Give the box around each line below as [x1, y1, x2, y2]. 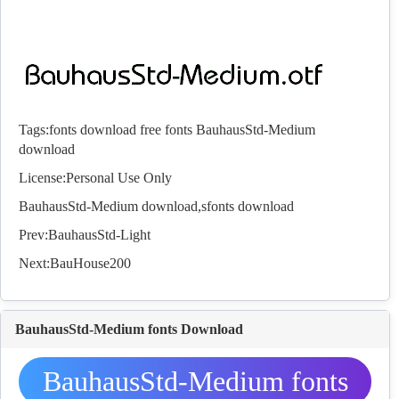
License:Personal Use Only [19, 170, 172, 186]
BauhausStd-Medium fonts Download [15, 322, 243, 338]
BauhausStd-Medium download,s [19, 199, 207, 215]
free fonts [140, 122, 192, 138]
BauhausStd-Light [48, 227, 151, 243]
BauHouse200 [50, 256, 131, 272]
